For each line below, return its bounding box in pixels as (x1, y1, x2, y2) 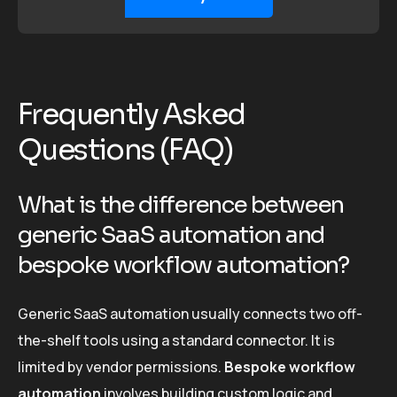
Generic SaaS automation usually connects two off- (18, 304, 362, 324)
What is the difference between (18, 191, 345, 221)
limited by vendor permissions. (18, 357, 224, 378)
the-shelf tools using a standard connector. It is (18, 331, 335, 351)
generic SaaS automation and (18, 221, 324, 251)
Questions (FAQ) (18, 131, 232, 167)
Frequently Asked (18, 96, 245, 132)
